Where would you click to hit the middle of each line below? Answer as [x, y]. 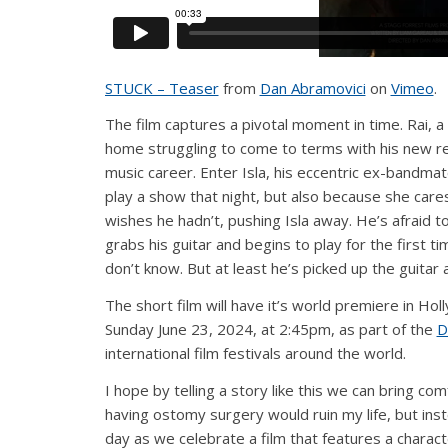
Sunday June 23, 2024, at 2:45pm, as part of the [270, 329]
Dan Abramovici [312, 87]
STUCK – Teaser [161, 87]
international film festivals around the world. [255, 353]
